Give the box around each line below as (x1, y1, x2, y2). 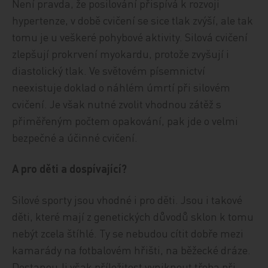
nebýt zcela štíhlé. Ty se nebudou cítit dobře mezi (12, 226, 244, 240)
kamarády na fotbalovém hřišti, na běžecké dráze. (12, 243, 251, 257)
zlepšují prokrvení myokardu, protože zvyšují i (12, 47, 230, 60)
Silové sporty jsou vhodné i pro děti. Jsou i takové (12, 193, 243, 206)
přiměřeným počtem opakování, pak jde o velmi (12, 114, 239, 127)
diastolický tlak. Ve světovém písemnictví (12, 63, 206, 77)
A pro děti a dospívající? (12, 162, 127, 175)
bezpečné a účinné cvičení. (12, 130, 138, 144)
